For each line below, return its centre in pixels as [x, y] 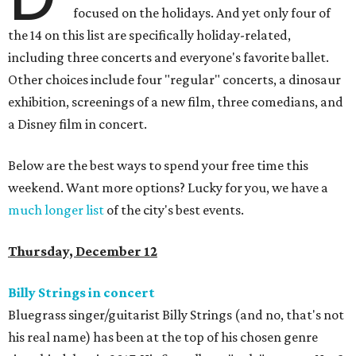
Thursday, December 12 [83, 252]
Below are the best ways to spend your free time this [158, 166]
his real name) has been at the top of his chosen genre [163, 337]
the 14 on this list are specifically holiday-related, [149, 35]
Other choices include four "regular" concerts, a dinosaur [174, 80]
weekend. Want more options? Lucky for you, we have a [168, 188]
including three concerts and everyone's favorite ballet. [168, 58]
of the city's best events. [174, 210]
